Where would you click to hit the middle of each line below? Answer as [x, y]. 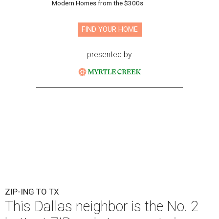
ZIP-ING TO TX [32, 192]
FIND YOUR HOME [109, 30]
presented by [109, 55]
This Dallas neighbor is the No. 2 [102, 207]
